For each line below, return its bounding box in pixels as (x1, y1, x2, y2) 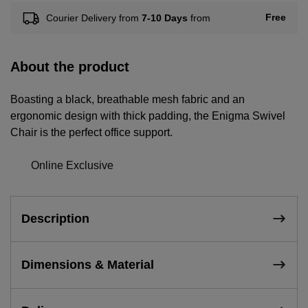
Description (21, 211, 89, 225)
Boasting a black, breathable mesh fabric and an (10, 93, 245, 105)
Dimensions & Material (21, 257, 154, 272)
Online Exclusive (31, 159, 114, 171)
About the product (10, 58, 129, 74)
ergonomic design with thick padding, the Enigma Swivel (10, 109, 285, 122)
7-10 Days (141, 12, 188, 23)
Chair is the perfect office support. (10, 126, 173, 138)
